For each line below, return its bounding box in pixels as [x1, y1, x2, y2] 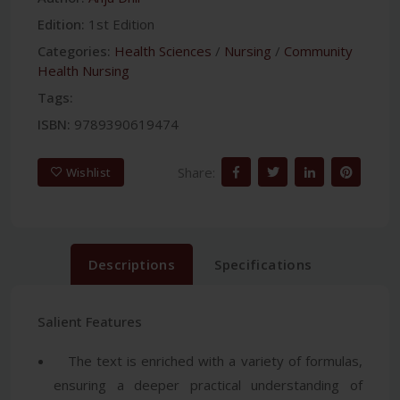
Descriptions [87, 254, 176, 273]
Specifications [214, 254, 312, 273]
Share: [178, 163, 215, 182]
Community [284, 41, 353, 60]
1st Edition [88, 14, 154, 33]
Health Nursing [37, 61, 129, 79]
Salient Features [37, 312, 142, 330]
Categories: [37, 41, 111, 60]
